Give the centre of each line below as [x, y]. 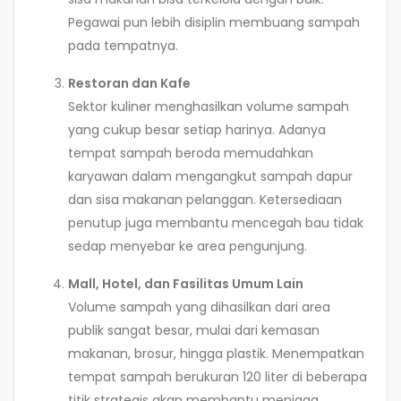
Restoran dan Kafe [129, 83]
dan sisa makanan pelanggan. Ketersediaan [205, 199]
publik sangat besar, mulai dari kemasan [194, 330]
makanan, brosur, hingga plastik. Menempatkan [216, 353]
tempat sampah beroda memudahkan [191, 153]
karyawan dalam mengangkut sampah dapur [210, 176]
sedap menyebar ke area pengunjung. [188, 246]
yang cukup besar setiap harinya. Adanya [197, 129]
